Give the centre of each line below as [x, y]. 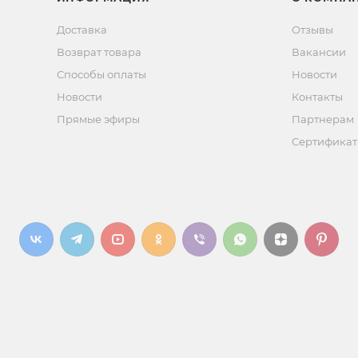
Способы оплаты [101, 74]
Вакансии [318, 52]
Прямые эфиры [98, 119]
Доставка [82, 30]
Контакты [317, 97]
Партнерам [322, 119]
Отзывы [312, 30]
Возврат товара [99, 52]
